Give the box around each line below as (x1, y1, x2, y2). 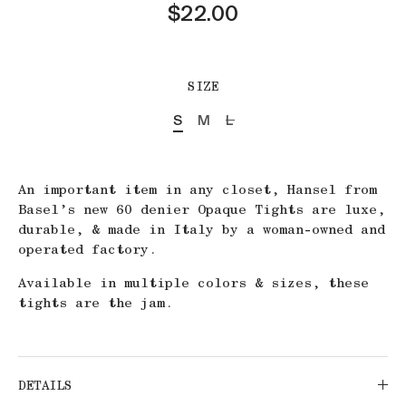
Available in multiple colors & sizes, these (18, 274, 369, 291)
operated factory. (18, 240, 157, 257)
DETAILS (18, 377, 72, 392)
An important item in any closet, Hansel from (18, 180, 377, 198)
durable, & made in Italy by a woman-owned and (18, 220, 385, 237)
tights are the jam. (18, 294, 173, 311)
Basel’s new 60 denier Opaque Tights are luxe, (18, 200, 385, 217)
